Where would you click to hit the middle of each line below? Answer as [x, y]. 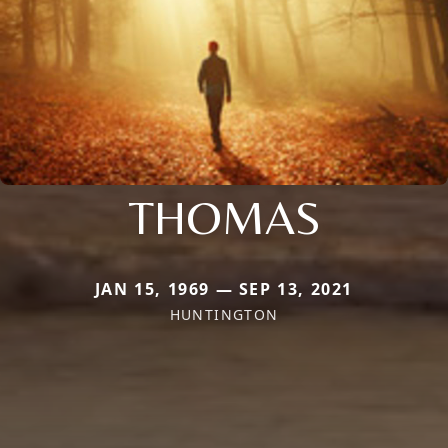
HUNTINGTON [224, 314]
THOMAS [224, 216]
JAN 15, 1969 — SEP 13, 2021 [224, 288]
